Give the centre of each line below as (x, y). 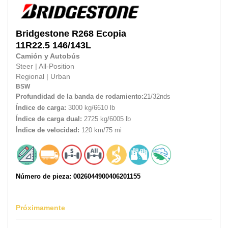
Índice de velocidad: (48, 130)
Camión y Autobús (48, 56)
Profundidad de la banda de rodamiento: (80, 97)
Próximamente (40, 208)
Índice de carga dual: (49, 119)
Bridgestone (42, 34)
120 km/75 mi (101, 130)
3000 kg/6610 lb (91, 108)
